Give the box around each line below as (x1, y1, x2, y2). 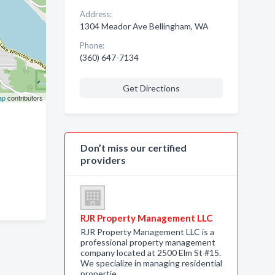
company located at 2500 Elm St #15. (80, 247, 221, 258)
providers (80, 154, 126, 166)
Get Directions (122, 83, 180, 93)
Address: (79, 9, 112, 19)
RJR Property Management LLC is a (80, 227, 214, 237)
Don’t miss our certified (80, 142, 187, 153)
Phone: (79, 41, 104, 50)
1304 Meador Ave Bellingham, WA (79, 21, 209, 31)
